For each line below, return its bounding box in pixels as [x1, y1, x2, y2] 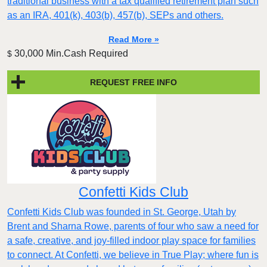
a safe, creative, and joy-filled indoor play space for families [7, 235, 256, 246]
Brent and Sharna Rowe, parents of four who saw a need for [7, 221, 259, 232]
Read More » [108, 35, 159, 45]
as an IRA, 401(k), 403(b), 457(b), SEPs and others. [7, 10, 223, 21]
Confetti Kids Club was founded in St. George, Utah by [7, 207, 236, 218]
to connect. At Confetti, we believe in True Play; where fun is [7, 250, 259, 260]
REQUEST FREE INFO [90, 77, 177, 87]
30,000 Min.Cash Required [12, 48, 128, 59]
